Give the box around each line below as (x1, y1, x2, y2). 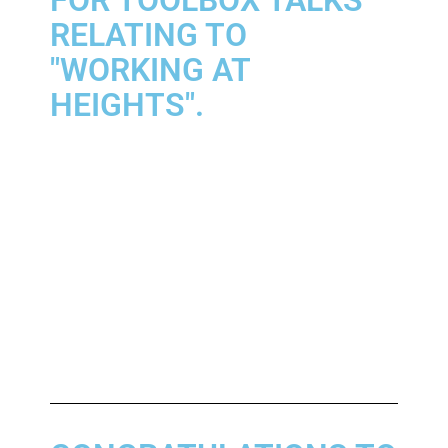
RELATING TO (50, 15, 247, 54)
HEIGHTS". (50, 85, 204, 124)
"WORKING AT (50, 50, 250, 89)
